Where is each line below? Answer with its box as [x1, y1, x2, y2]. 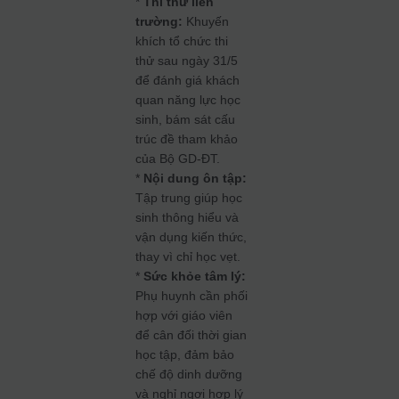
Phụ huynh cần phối [135, 289, 248, 303]
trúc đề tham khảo [135, 132, 239, 146]
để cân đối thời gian [135, 328, 248, 342]
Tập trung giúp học [135, 191, 243, 205]
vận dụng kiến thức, [135, 230, 248, 244]
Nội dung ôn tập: [143, 171, 248, 185]
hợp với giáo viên [135, 308, 233, 322]
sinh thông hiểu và [135, 210, 240, 224]
